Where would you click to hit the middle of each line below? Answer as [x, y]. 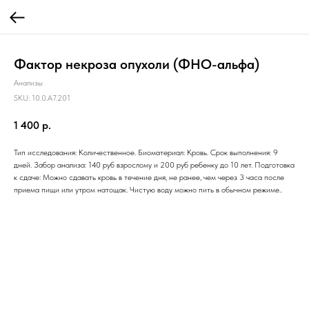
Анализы [28, 83]
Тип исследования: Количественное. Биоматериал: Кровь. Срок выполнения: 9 [146, 152]
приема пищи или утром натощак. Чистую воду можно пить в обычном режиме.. [148, 189]
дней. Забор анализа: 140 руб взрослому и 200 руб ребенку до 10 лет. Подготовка [154, 165]
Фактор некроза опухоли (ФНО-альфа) [137, 64]
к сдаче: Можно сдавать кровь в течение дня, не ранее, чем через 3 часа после [149, 177]
